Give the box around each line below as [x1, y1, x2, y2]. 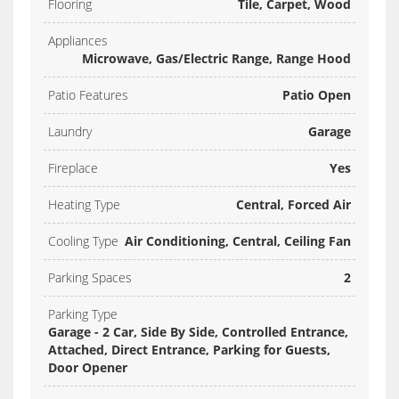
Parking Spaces [48, 269, 132, 287]
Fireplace [48, 159, 98, 177]
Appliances [48, 32, 108, 50]
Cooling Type [48, 232, 118, 250]
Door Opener [48, 359, 127, 377]
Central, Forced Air [236, 196, 351, 214]
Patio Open [282, 86, 351, 104]
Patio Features [48, 86, 128, 104]
